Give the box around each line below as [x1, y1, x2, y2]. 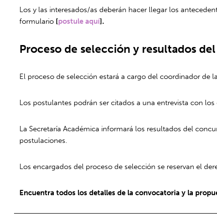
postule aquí [58, 16, 100, 26]
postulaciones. [19, 136, 68, 145]
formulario [19, 16, 56, 26]
